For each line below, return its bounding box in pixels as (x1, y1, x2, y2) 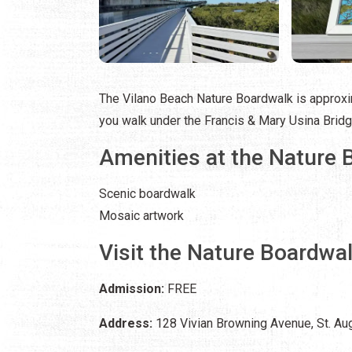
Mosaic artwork (99, 207, 184, 223)
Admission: (99, 280, 164, 296)
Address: (99, 315, 152, 331)
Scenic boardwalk (99, 185, 196, 201)
